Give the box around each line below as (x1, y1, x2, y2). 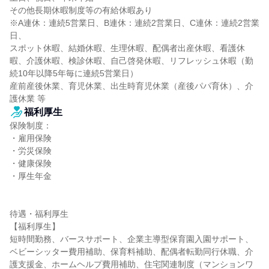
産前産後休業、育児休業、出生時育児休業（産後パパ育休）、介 (10, 81, 253, 91)
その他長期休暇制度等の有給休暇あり (10, 5, 153, 15)
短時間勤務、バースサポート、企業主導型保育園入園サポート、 (10, 234, 253, 244)
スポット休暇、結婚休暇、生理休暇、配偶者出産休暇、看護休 (10, 43, 245, 53)
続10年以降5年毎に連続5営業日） (10, 68, 138, 78)
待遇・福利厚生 (10, 209, 68, 219)
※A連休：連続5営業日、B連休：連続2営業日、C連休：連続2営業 (10, 18, 259, 28)
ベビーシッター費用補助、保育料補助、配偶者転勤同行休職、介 (10, 247, 253, 256)
